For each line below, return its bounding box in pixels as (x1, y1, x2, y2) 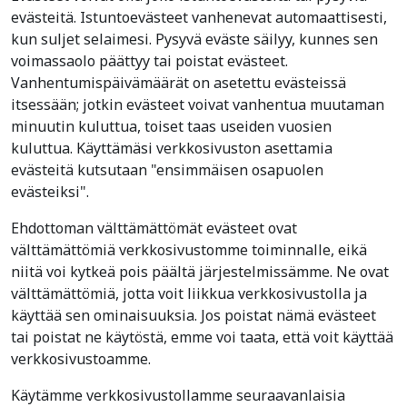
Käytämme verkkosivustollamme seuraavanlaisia (11, 385, 345, 405)
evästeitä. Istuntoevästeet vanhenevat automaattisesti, (11, 7, 387, 27)
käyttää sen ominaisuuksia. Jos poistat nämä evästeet (11, 305, 376, 325)
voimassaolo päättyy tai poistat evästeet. (11, 51, 288, 71)
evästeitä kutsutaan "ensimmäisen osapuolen (11, 160, 323, 180)
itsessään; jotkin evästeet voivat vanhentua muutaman (11, 94, 384, 114)
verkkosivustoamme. (11, 349, 151, 369)
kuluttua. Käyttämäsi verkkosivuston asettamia (11, 138, 333, 158)
